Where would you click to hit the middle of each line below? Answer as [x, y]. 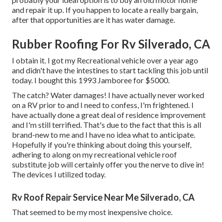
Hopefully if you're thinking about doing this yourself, [102, 145]
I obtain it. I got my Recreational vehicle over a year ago [105, 60]
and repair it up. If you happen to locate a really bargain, [105, 10]
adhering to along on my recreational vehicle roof [94, 155]
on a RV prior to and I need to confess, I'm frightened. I [103, 105]
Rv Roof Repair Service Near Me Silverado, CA [103, 197]
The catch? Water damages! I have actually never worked [108, 95]
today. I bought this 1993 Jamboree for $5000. [91, 80]
